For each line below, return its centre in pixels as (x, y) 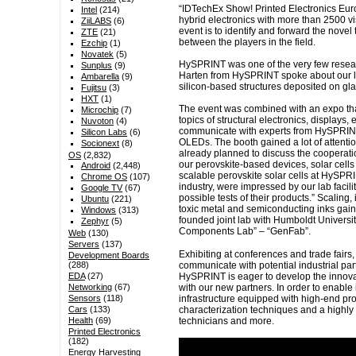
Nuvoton (98, 121)
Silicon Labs (104, 132)
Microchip (100, 110)
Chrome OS (104, 177)
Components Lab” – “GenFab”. (244, 232)
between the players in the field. (247, 42)
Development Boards (108, 255)
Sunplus (97, 66)
